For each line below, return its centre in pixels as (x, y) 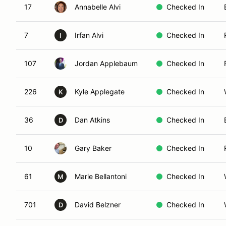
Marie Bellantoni (101, 176)
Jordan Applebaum (106, 63)
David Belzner (98, 205)
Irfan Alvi (89, 35)
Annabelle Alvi (98, 7)
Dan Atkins (92, 120)
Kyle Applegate (100, 92)
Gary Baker (93, 148)
